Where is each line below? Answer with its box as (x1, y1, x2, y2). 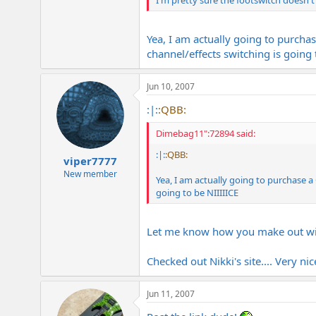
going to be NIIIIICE (156, 186, 238, 200)
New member (63, 168, 117, 181)
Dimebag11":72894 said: (156, 127, 255, 140)
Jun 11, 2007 (147, 287, 195, 300)
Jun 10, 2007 (147, 80, 195, 92)
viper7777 (63, 154, 117, 169)
